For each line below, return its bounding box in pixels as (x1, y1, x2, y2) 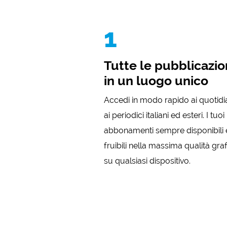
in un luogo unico (104, 73, 209, 88)
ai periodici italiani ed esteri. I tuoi (104, 110, 225, 120)
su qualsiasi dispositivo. (104, 156, 191, 166)
